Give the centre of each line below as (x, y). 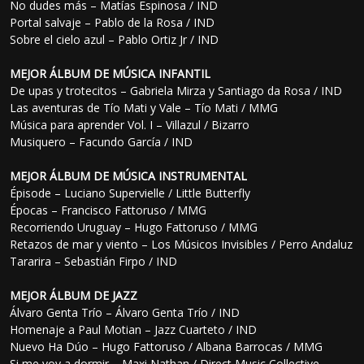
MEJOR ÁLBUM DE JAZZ (74, 296)
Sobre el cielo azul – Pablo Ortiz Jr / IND (115, 40)
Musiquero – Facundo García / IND (102, 142)
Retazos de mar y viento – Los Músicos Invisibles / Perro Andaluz (182, 245)
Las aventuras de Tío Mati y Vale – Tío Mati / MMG (144, 108)
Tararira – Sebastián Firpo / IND (94, 262)
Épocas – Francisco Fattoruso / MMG (108, 210)
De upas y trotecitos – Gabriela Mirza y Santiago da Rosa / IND (176, 91)
